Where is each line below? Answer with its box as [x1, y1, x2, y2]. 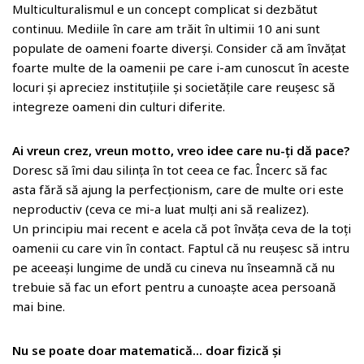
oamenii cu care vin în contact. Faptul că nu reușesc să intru [12, 240, 349, 256]
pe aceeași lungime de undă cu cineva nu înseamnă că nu [12, 259, 335, 275]
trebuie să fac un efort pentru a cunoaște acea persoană [12, 279, 336, 295]
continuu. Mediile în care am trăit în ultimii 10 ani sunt [12, 20, 320, 37]
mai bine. [12, 298, 65, 314]
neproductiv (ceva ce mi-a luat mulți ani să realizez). [12, 201, 309, 217]
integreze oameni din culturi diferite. [12, 98, 225, 115]
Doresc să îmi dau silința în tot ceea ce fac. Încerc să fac [12, 162, 327, 178]
